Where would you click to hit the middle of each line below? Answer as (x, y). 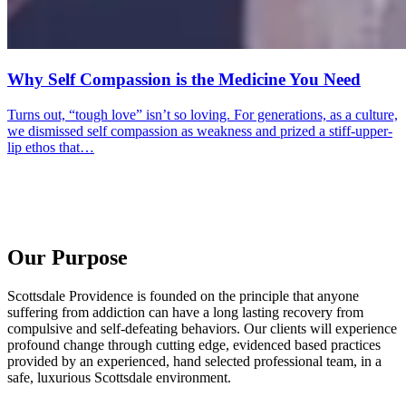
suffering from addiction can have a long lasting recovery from (185, 313)
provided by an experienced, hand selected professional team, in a (194, 362)
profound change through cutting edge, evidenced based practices (194, 345)
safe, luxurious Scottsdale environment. (119, 378)
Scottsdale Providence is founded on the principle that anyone (183, 296)
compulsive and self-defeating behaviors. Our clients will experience (202, 329)
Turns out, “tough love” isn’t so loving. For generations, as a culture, (203, 114)
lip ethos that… (51, 147)
